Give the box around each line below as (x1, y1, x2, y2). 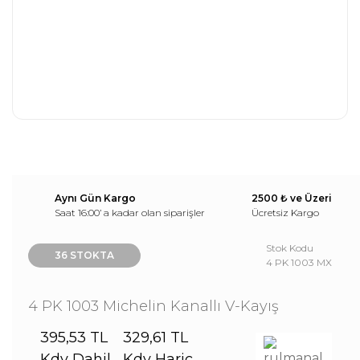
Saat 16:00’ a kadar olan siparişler (55, 207, 205, 219)
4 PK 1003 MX (266, 256, 332, 268)
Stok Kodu (266, 242, 313, 254)
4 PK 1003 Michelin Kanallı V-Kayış (28, 297, 279, 315)
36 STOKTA (55, 249, 114, 261)
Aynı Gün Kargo (55, 192, 136, 204)
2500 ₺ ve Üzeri (252, 192, 332, 204)
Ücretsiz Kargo (252, 207, 319, 219)
